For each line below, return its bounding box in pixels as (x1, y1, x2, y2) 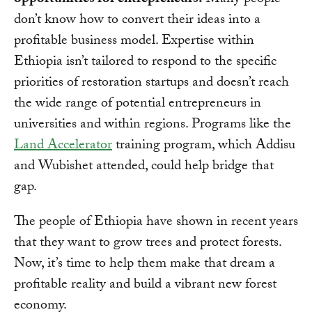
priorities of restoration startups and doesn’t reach (14, 72, 289, 96)
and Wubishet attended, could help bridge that (14, 155, 274, 180)
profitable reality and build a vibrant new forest (14, 274, 276, 298)
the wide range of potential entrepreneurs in (14, 93, 261, 117)
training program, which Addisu (112, 134, 295, 159)
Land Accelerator (14, 134, 112, 159)
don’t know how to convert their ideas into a (14, 9, 260, 33)
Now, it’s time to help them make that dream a (14, 253, 275, 277)
